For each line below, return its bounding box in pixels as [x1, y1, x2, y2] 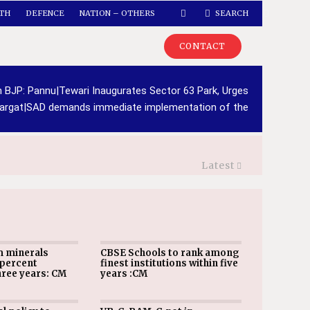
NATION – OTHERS [79, 8, 155, 18]
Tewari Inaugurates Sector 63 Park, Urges [58, 84, 248, 97]
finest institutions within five [100, 257, 238, 269]
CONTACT [179, 41, 226, 51]
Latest [201, 159, 235, 172]
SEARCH [215, 8, 248, 18]
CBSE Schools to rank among [100, 247, 239, 259]
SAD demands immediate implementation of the [26, 101, 248, 113]
